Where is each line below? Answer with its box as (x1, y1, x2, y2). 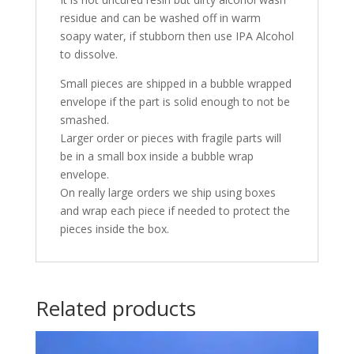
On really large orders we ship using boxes (59, 185, 276, 201)
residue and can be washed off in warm (59, 10, 261, 26)
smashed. (59, 112, 109, 128)
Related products (35, 294, 196, 323)
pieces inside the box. (59, 221, 169, 237)
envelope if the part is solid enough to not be (59, 94, 290, 110)
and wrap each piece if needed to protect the (59, 203, 290, 219)
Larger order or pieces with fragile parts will (59, 130, 281, 146)
